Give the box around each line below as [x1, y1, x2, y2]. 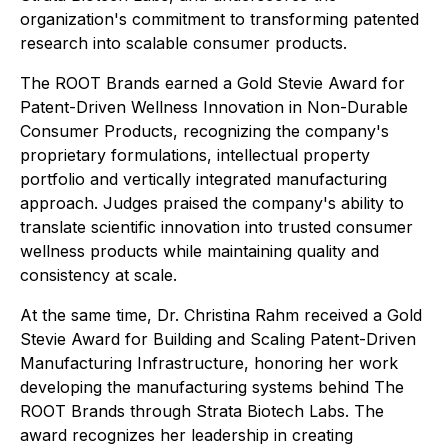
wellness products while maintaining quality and [20, 241, 379, 261]
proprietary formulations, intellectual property [20, 145, 370, 165]
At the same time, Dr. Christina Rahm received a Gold [20, 305, 422, 325]
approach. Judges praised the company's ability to [20, 193, 404, 213]
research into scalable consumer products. [20, 33, 347, 53]
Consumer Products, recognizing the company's [20, 121, 389, 141]
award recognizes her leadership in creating [20, 425, 353, 445]
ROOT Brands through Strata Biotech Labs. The [20, 401, 384, 421]
